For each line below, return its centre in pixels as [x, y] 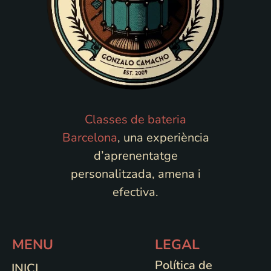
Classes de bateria [135, 120]
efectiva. [135, 192]
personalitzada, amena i [135, 174]
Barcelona [90, 138]
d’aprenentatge [135, 156]
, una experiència [163, 138]
